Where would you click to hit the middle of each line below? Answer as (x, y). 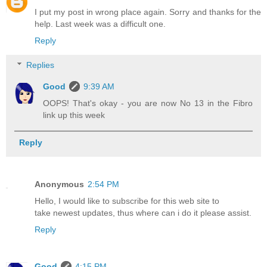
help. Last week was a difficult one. (100, 24)
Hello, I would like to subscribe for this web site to (127, 201)
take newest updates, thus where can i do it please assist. (143, 212)
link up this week (74, 115)
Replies (41, 65)
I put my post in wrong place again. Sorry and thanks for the (148, 12)
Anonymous (59, 184)
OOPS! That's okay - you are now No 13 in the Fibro (148, 103)
